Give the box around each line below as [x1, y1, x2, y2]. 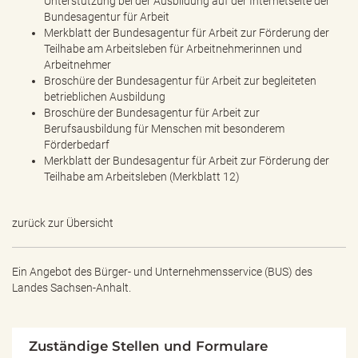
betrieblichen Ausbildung [44, 90, 165, 103]
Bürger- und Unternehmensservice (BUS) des [94, 265, 312, 278]
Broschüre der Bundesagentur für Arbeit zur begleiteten [44, 74, 316, 87]
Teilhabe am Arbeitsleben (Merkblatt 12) [44, 170, 240, 183]
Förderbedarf [44, 138, 109, 151]
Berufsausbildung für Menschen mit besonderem [44, 122, 284, 135]
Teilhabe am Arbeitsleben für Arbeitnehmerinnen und [44, 42, 302, 55]
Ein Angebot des [12, 265, 94, 278]
